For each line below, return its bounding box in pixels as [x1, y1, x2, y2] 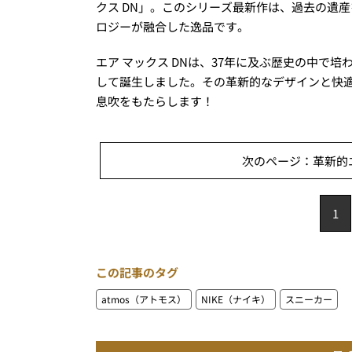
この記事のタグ [96, 264, 178, 281]
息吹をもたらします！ [96, 93, 214, 110]
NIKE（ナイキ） [201, 292, 270, 306]
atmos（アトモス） [101, 292, 186, 306]
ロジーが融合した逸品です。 [96, 18, 249, 35]
